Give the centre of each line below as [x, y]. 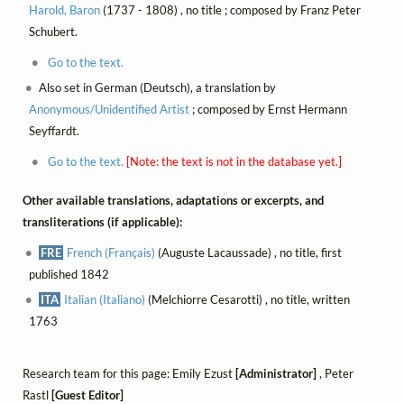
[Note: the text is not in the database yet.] [234, 162]
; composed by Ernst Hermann [268, 110]
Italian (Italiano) [105, 299]
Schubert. [53, 32]
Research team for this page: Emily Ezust [129, 373]
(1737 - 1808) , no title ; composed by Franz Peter [230, 10]
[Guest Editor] [87, 395]
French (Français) [111, 252]
